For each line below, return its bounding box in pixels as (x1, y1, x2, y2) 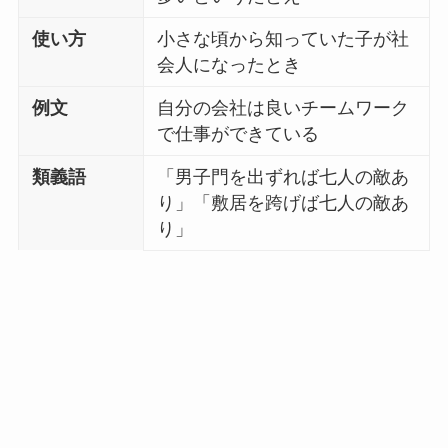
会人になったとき (157, 55, 302, 76)
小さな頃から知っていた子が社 (157, 29, 410, 50)
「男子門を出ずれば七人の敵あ (157, 167, 410, 188)
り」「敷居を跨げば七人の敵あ (157, 193, 410, 214)
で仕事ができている (157, 124, 320, 145)
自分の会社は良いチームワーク (157, 98, 410, 119)
